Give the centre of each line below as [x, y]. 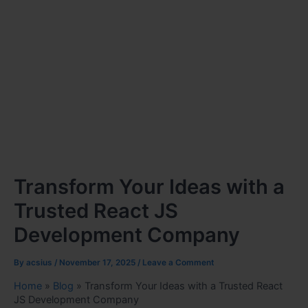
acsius [40, 262]
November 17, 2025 [98, 262]
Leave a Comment [178, 262]
